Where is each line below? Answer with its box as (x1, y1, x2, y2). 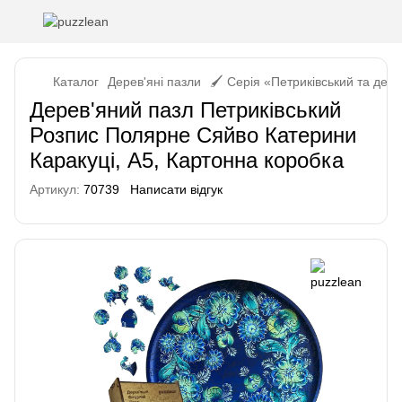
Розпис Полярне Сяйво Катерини (30, 123, 356, 147)
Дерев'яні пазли (108, 74, 201, 89)
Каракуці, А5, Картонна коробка (30, 148, 344, 172)
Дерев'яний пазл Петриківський (30, 98, 341, 122)
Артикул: (30, 182, 80, 197)
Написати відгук (130, 182, 223, 197)
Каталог (53, 74, 99, 89)
